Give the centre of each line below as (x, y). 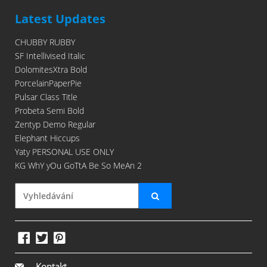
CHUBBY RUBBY (45, 42)
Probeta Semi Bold (49, 111)
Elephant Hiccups (47, 138)
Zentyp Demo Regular (55, 125)
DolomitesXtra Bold (51, 70)
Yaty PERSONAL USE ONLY (64, 152)
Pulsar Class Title (46, 97)
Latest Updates (60, 19)
